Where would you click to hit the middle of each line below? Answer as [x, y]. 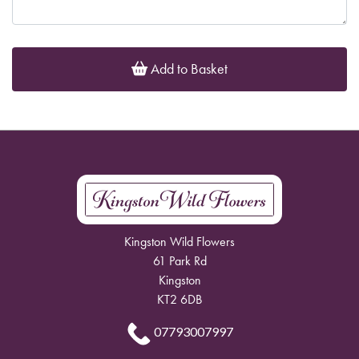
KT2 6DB [179, 299]
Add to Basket [188, 69]
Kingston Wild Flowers [179, 242]
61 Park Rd [179, 261]
